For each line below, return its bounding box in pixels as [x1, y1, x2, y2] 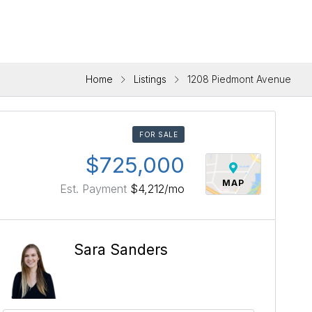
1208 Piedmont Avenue [187, 74, 291, 85]
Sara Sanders [74, 241, 169, 259]
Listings [134, 74, 166, 85]
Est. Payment [60, 182, 130, 196]
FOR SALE [139, 130, 178, 139]
